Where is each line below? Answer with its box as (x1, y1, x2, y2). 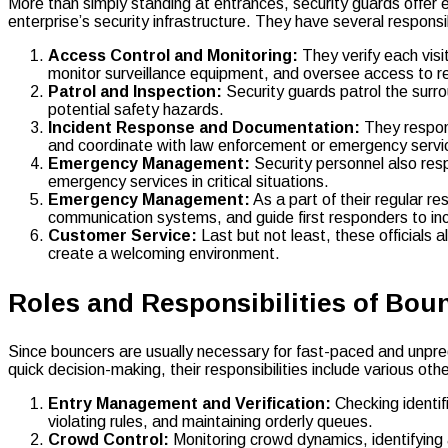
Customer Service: (48, 226, 197, 244)
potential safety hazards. (48, 100, 224, 118)
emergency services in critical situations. (48, 172, 329, 190)
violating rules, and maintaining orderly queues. (48, 412, 373, 430)
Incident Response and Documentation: (48, 118, 360, 136)
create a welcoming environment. (48, 244, 280, 262)
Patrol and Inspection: (48, 82, 226, 100)
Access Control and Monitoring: (48, 46, 302, 64)
